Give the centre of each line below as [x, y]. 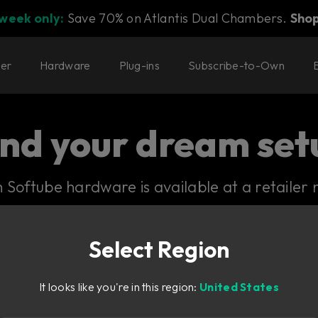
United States [239, 287]
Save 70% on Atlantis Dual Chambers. [177, 18]
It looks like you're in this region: [119, 287]
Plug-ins [139, 65]
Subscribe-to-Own [236, 65]
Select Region [159, 249]
